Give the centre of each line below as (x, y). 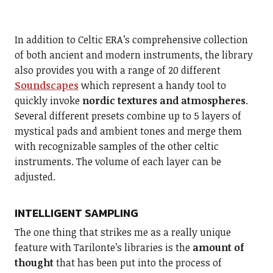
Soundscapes (46, 85)
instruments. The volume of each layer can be (118, 161)
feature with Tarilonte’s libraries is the (103, 247)
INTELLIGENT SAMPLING (76, 213)
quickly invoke (48, 101)
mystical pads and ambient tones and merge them (128, 131)
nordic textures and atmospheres (164, 101)
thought (34, 263)
